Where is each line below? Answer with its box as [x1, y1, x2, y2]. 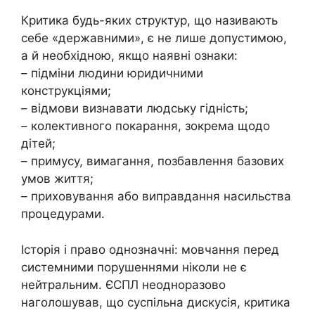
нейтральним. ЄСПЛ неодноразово [21, 277, 226, 292]
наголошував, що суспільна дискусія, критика [21, 295, 290, 309]
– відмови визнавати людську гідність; [21, 101, 248, 116]
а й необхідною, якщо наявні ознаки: [21, 49, 238, 63]
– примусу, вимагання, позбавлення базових [21, 154, 284, 169]
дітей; [21, 136, 56, 151]
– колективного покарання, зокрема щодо [21, 119, 270, 134]
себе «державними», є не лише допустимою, [21, 31, 287, 46]
